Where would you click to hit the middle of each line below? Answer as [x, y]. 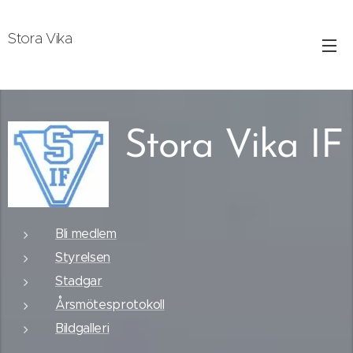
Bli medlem [86, 234]
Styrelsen [83, 257]
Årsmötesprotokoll [110, 305]
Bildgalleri [82, 328]
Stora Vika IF [233, 147]
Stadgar [79, 281]
